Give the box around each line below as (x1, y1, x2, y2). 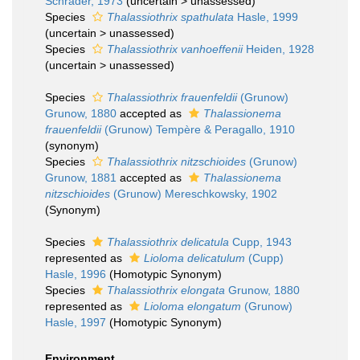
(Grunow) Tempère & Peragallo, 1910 (101, 123, 295, 136)
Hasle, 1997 (45, 316, 106, 329)
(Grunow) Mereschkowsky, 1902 (110, 187, 277, 200)
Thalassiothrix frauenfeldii (107, 91, 237, 104)
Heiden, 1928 (243, 43, 314, 55)
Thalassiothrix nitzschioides (107, 155, 246, 168)
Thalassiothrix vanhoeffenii (107, 43, 243, 55)
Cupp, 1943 (229, 235, 292, 248)
